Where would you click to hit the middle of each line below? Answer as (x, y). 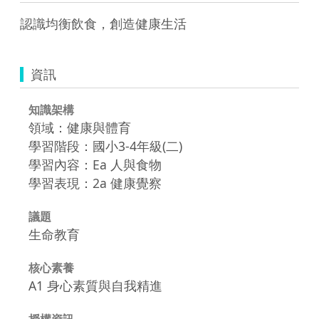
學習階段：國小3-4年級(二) (105, 146)
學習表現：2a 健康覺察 (95, 183)
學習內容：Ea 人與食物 (95, 164)
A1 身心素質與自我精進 (95, 285)
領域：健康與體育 (80, 127)
